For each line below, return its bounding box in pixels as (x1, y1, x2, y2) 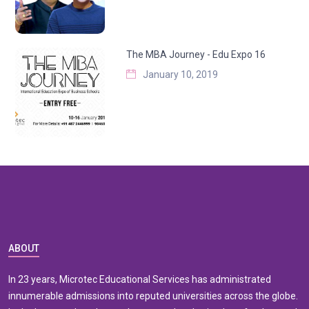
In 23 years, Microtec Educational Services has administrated (8, 274, 271, 286)
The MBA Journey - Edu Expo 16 (126, 49, 266, 61)
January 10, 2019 (142, 69, 218, 81)
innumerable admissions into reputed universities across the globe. (8, 290, 298, 302)
